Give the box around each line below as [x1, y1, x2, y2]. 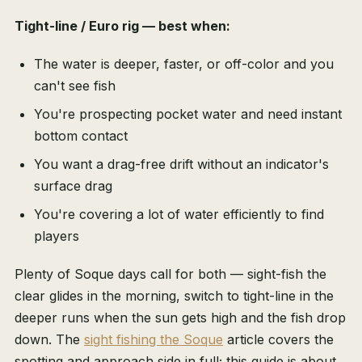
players [34, 228, 79, 245]
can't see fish [34, 78, 116, 95]
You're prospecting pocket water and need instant [34, 106, 342, 123]
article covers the [223, 331, 334, 348]
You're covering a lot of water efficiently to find [34, 206, 324, 223]
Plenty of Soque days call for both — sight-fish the [15, 266, 326, 283]
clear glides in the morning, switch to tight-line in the [15, 288, 334, 305]
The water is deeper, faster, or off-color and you [34, 56, 334, 73]
